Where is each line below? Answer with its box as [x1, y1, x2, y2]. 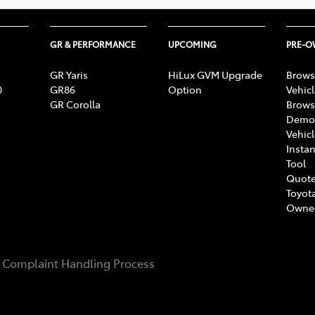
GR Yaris [50, 67, 88, 82]
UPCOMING [168, 38, 217, 50]
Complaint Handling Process [2, 255, 155, 271]
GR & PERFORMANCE [50, 38, 136, 50]
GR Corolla [50, 96, 101, 111]
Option [168, 82, 202, 96]
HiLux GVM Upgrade [168, 67, 262, 82]
